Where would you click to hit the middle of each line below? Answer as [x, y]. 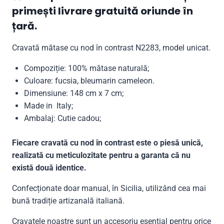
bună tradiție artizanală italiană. [68, 200]
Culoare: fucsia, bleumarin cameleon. [89, 80]
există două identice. [49, 167]
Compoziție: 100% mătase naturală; [86, 68]
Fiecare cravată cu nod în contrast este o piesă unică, [107, 142]
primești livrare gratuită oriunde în [102, 11]
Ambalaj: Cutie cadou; [62, 118]
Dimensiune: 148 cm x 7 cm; [74, 93]
